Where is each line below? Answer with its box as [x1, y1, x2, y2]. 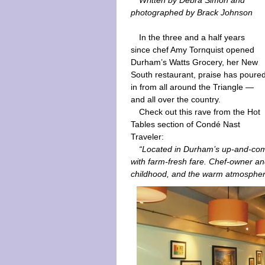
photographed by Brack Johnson [131, 8, 253, 17]
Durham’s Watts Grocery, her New [131, 57, 258, 67]
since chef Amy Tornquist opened [131, 45, 254, 54]
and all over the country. [131, 95, 221, 104]
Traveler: [131, 132, 164, 141]
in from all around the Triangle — [131, 82, 254, 92]
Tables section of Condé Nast [131, 119, 240, 129]
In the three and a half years [139, 33, 245, 42]
